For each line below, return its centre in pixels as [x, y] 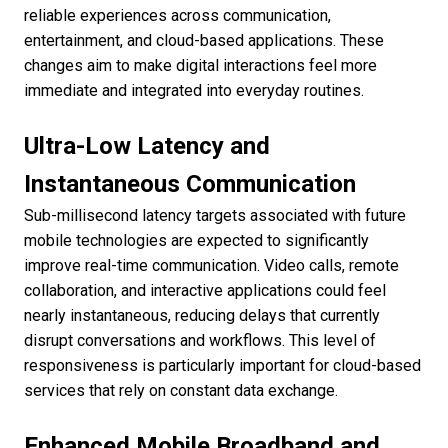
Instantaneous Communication [190, 184]
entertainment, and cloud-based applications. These [204, 41]
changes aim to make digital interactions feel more [200, 66]
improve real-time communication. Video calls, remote [211, 266]
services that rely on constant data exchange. [181, 391]
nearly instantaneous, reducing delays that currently [202, 316]
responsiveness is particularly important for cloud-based [222, 366]
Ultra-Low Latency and [147, 146]
